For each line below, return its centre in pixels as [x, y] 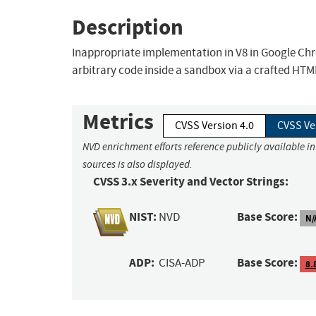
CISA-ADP [182, 263]
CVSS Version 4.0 [214, 126]
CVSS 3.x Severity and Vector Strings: [191, 182]
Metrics [118, 122]
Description [128, 27]
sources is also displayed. [138, 165]
